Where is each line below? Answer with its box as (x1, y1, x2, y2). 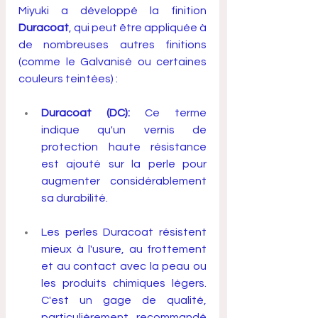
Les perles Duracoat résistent (41, 226, 207, 238)
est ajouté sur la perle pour (41, 158, 207, 170)
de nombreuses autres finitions (18, 39, 207, 51)
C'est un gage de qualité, (41, 295, 207, 307)
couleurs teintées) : (18, 73, 118, 85)
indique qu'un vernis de (41, 124, 207, 136)
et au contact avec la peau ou (41, 261, 207, 273)
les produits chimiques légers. (41, 278, 207, 290)
